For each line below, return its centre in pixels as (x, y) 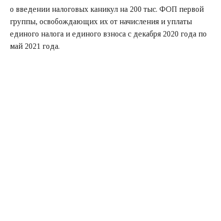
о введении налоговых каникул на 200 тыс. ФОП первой (107, 9)
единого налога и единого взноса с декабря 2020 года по (108, 34)
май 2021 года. (35, 46)
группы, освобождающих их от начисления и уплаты (101, 21)
